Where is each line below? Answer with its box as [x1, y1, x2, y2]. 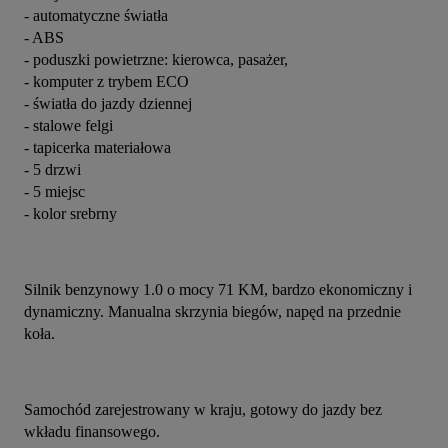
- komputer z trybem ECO [24, 73, 189, 91]
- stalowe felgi [24, 117, 113, 135]
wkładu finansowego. [24, 423, 160, 441]
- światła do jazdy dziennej [24, 95, 192, 113]
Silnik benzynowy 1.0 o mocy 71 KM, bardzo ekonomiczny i [24, 281, 412, 299]
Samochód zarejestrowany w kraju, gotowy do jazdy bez [24, 401, 382, 419]
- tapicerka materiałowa [24, 139, 171, 157]
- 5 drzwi [24, 161, 81, 179]
